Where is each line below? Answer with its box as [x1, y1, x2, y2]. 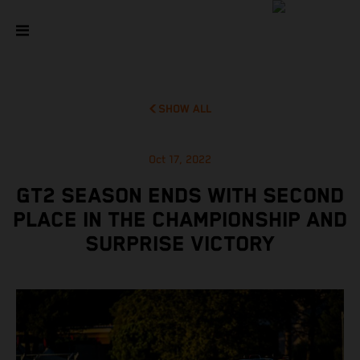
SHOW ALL [158, 103, 212, 116]
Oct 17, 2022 [149, 153, 211, 167]
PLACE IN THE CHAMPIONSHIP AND [13, 208, 347, 234]
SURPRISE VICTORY [85, 232, 275, 258]
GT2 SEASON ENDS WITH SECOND [16, 184, 344, 210]
